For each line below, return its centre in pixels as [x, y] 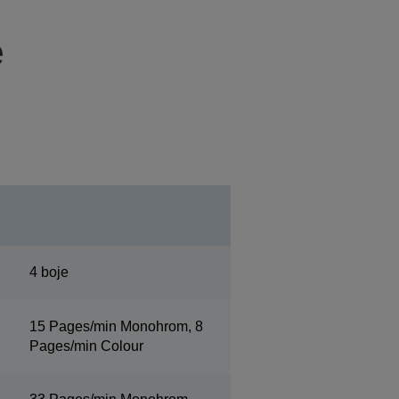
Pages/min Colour [86, 346]
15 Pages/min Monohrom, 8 [116, 326]
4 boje [49, 272]
